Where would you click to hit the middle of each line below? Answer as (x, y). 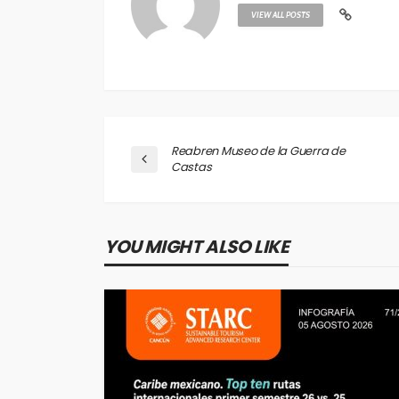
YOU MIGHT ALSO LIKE (197, 247)
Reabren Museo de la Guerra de (258, 151)
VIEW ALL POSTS (281, 15)
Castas (191, 167)
